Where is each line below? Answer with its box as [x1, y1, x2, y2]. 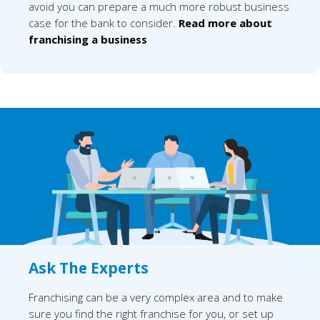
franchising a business [29, 32, 147, 47]
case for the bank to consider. [29, 16, 179, 31]
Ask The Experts [29, 257, 149, 278]
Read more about [179, 16, 272, 31]
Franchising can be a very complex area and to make [29, 289, 283, 304]
